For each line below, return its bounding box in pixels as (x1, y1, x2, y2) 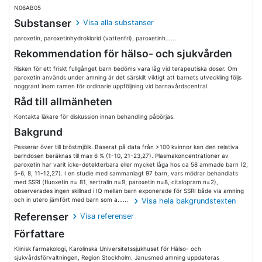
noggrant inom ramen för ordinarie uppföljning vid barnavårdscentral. (14, 82, 209, 89)
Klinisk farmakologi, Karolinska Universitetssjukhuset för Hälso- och (14, 245, 201, 252)
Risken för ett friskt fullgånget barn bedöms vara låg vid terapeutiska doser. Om (14, 65, 237, 72)
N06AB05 (14, 4, 41, 11)
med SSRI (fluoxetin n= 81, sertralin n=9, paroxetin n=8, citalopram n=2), (14, 178, 218, 185)
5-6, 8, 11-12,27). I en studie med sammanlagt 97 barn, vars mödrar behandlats (14, 170, 238, 177)
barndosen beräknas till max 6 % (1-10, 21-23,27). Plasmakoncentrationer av (14, 152, 229, 159)
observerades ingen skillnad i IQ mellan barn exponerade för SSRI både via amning (14, 187, 244, 194)
